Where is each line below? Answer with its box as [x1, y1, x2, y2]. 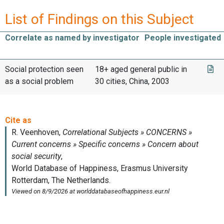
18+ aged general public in [95, 64, 187, 74]
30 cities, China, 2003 [95, 76, 169, 86]
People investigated [144, 32, 221, 42]
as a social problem [5, 76, 73, 86]
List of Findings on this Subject [5, 10, 194, 27]
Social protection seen [5, 64, 83, 74]
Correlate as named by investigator [5, 32, 139, 42]
